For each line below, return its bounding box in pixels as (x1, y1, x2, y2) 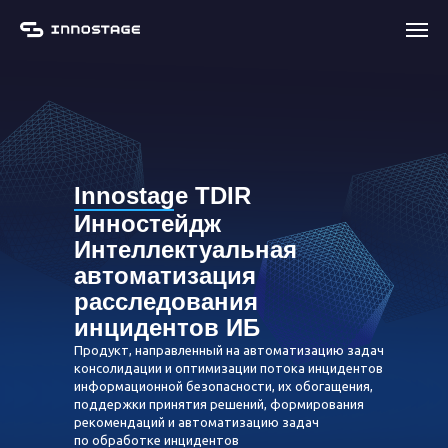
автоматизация (74, 261, 256, 289)
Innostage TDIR (74, 181, 251, 209)
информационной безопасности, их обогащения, (74, 378, 373, 393)
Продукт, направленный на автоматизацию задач (74, 342, 384, 357)
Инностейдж (74, 209, 221, 237)
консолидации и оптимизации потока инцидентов (74, 360, 383, 375)
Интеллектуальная (74, 235, 297, 263)
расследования (74, 287, 258, 315)
